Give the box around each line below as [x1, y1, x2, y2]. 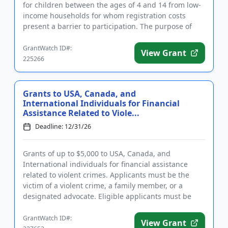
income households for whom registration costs [23, 11, 186, 20]
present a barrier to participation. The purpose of [23, 21, 192, 31]
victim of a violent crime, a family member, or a [23, 181, 183, 190]
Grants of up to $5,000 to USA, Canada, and [23, 149, 170, 158]
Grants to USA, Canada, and [23, 88, 136, 99]
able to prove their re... [23, 202, 101, 212]
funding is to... [23, 32, 73, 42]
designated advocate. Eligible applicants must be [23, 191, 191, 201]
